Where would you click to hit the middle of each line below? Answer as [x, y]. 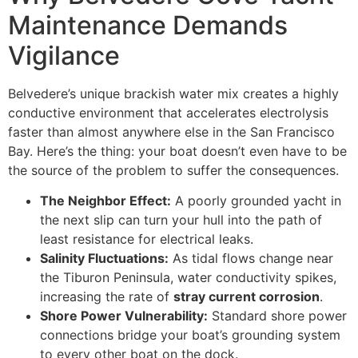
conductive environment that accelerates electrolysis [168, 112]
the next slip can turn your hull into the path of [181, 220]
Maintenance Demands [148, 25]
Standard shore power [277, 316]
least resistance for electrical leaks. [147, 239]
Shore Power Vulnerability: [124, 316]
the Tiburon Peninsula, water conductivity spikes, [188, 278]
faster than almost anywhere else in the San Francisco [171, 131]
